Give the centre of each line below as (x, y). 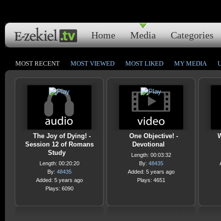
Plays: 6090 (59, 188)
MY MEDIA (190, 63)
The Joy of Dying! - (62, 136)
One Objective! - (153, 136)
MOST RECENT (37, 63)
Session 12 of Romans (59, 144)
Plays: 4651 (151, 180)
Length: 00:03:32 (151, 155)
